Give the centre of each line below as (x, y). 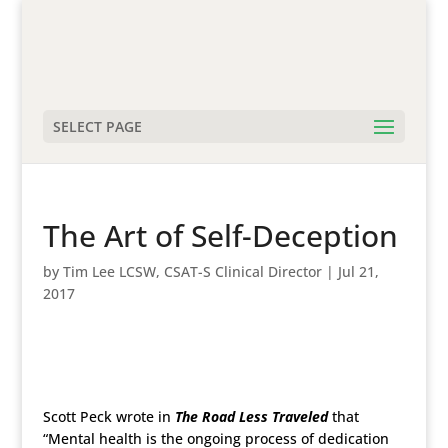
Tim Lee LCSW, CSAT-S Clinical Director (192, 271)
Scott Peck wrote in (108, 416)
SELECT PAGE (97, 126)
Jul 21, (358, 271)
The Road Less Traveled (251, 416)
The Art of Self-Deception (220, 235)
